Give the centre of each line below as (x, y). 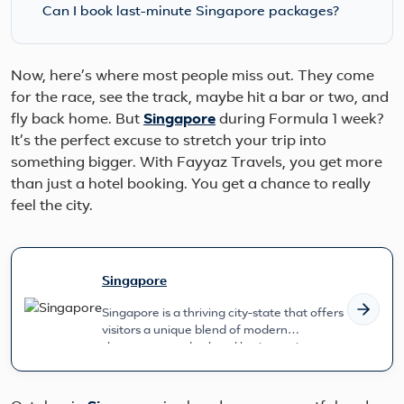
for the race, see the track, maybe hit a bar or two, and (200, 99)
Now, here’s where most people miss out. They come (193, 77)
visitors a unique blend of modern (195, 331)
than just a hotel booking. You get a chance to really (191, 185)
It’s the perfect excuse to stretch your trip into (169, 142)
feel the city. (52, 207)
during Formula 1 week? (300, 120)
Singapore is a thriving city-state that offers (223, 314)
